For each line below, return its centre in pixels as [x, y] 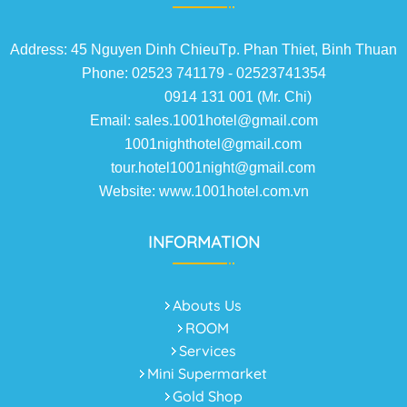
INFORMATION [203, 242]
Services [207, 351]
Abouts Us [207, 305]
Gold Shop [207, 396]
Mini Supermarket [207, 373]
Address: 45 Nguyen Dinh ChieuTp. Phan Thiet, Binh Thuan [203, 50]
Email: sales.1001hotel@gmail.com [203, 120]
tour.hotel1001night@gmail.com [203, 168]
